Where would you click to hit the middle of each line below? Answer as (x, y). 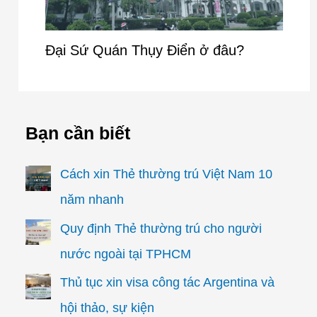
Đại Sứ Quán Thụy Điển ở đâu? (145, 51)
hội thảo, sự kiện (108, 308)
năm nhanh (92, 200)
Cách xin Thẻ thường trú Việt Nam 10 (167, 174)
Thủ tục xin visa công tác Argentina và (168, 283)
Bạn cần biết (77, 133)
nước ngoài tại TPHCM (126, 254)
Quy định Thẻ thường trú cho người (161, 228)
